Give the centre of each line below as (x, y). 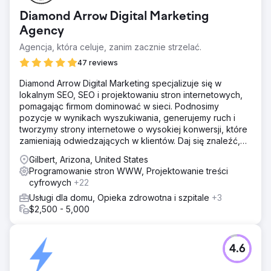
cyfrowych (51, 182)
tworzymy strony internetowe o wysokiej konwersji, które (133, 129)
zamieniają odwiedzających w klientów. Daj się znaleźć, (130, 140)
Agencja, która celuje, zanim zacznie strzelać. (110, 47)
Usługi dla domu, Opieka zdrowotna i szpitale (120, 197)
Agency (42, 31)
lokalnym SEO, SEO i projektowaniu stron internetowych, (131, 94)
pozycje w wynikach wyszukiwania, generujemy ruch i (127, 117)
